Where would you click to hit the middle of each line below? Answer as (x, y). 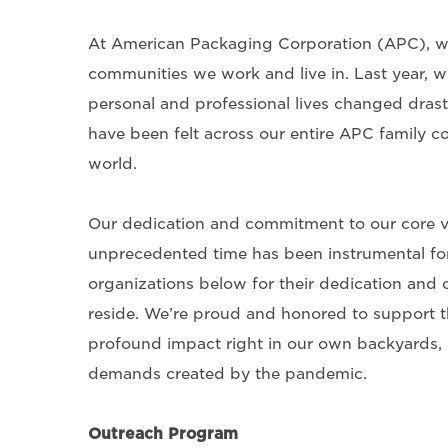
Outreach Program (162, 434)
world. (112, 164)
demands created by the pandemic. (227, 374)
